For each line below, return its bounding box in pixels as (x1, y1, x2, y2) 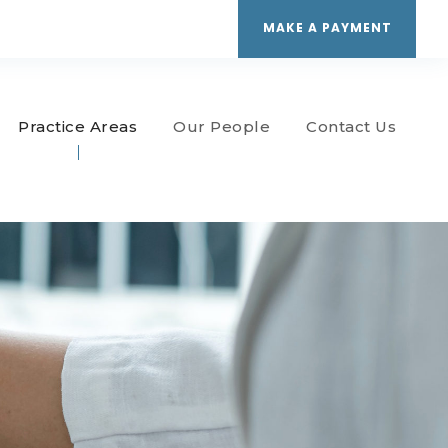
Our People (173, 117, 270, 136)
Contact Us (306, 117, 396, 136)
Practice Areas (18, 117, 137, 136)
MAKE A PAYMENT (263, 19, 392, 36)
